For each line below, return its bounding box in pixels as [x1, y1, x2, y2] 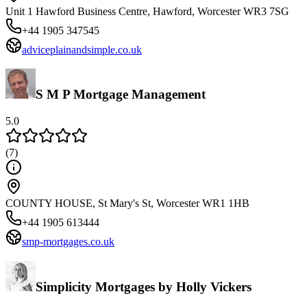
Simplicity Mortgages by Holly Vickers [36, 279, 251, 294]
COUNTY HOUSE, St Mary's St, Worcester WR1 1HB [5, 197, 249, 210]
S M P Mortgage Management [36, 87, 206, 102]
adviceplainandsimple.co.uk [22, 43, 142, 56]
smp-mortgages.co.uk [22, 236, 114, 248]
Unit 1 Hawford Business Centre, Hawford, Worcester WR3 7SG [5, 5, 289, 17]
